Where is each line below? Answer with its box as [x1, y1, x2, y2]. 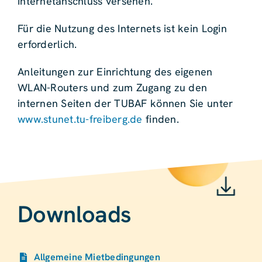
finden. [142, 112, 179, 126]
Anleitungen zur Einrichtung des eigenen [17, 65, 213, 79]
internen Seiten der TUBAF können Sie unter [17, 96, 233, 111]
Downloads [17, 199, 132, 230]
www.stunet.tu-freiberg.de [17, 112, 143, 126]
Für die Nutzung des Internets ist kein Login [17, 22, 227, 36]
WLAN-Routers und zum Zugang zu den [17, 81, 208, 95]
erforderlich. [17, 37, 77, 51]
